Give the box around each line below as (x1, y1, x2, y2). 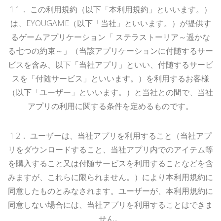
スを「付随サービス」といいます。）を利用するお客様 (12, 73, 209, 84)
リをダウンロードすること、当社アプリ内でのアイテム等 (8, 144, 213, 155)
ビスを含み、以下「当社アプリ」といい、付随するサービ (8, 59, 213, 70)
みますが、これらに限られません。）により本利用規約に (8, 171, 213, 183)
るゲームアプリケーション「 (11, 31, 113, 42)
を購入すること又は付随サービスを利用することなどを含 (8, 157, 213, 169)
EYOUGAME (26, 17, 69, 29)
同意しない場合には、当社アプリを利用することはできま (8, 199, 213, 210)
